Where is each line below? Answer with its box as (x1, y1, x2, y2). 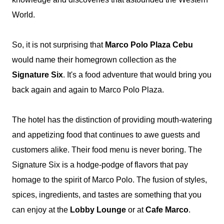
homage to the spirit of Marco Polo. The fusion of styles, (12, 175, 207, 184)
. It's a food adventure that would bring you (63, 70, 211, 79)
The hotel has (12, 115, 62, 124)
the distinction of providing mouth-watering (62, 115, 212, 124)
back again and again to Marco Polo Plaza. (12, 85, 166, 94)
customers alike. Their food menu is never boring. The (12, 145, 202, 154)
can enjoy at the (12, 205, 70, 214)
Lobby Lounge (70, 205, 126, 214)
